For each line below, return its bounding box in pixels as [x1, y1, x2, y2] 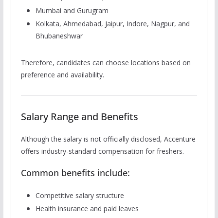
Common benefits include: [20, 166, 130, 179]
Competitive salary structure [35, 190, 124, 200]
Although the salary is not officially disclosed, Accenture [20, 134, 196, 144]
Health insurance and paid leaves [35, 203, 139, 213]
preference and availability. [20, 70, 104, 79]
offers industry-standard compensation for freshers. [20, 146, 184, 156]
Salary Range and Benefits [20, 109, 138, 123]
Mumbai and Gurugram [35, 5, 109, 15]
